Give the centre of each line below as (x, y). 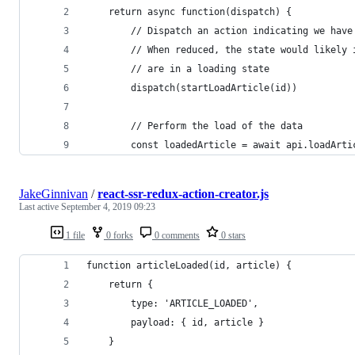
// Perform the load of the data (195, 126)
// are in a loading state (178, 69)
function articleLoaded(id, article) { (189, 265)
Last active (40, 206)
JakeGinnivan (53, 193)
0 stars (232, 235)
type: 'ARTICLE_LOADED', (172, 303)
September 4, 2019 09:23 (108, 206)
